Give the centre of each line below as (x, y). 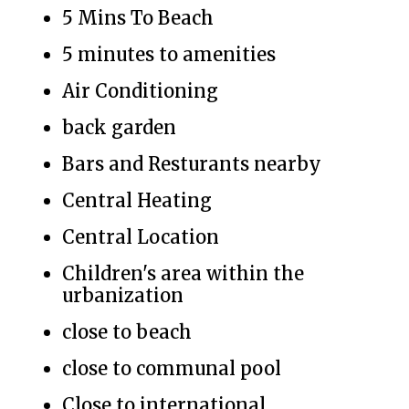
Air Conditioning (140, 91)
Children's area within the (183, 273)
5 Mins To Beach (138, 18)
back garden (119, 127)
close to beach (127, 332)
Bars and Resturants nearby (192, 164)
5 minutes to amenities (169, 54)
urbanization (123, 295)
